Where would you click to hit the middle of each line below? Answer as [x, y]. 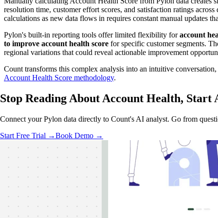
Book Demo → [79, 136]
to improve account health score [56, 44]
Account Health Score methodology [59, 78]
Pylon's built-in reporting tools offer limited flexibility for [92, 35]
